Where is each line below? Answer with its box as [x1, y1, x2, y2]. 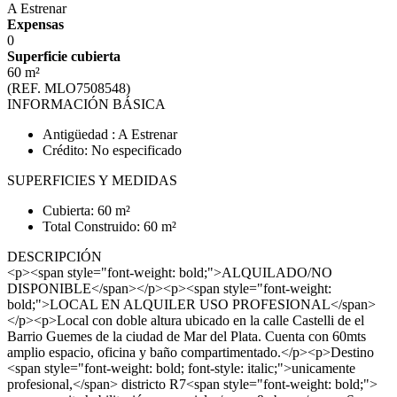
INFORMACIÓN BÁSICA [7, 97, 166, 113]
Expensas [7, 17, 64, 33]
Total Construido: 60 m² [43, 219, 176, 235]
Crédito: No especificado [43, 143, 182, 159]
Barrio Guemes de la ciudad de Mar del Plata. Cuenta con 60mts [7, 329, 366, 345]
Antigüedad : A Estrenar [43, 127, 177, 143]
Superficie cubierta [7, 49, 121, 65]
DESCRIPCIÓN [7, 249, 102, 265]
